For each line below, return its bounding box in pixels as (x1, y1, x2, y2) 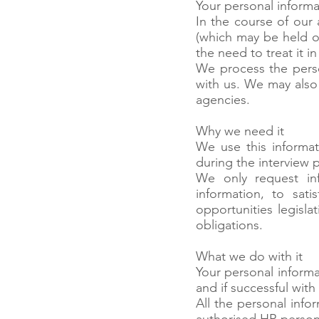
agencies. (196, 92, 250, 108)
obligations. (196, 217, 263, 233)
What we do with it (196, 249, 303, 264)
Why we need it (196, 123, 284, 139)
